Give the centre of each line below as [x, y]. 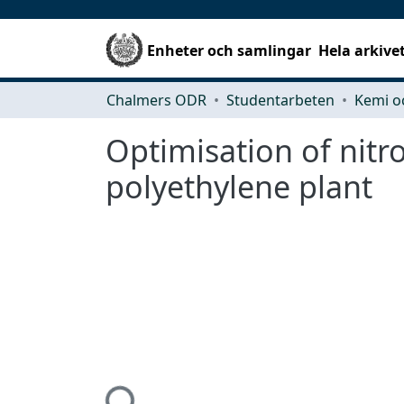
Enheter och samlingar [230, 50]
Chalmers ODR [156, 100]
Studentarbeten [280, 100]
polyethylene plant [239, 186]
